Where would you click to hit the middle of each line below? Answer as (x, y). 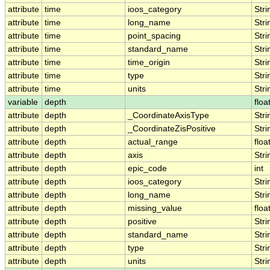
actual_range (153, 142)
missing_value (155, 209)
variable (23, 102)
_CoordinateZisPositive (172, 129)
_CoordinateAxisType (168, 116)
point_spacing (154, 36)
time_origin (149, 63)
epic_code (147, 169)
